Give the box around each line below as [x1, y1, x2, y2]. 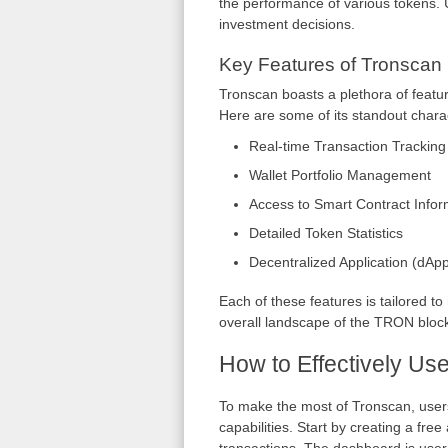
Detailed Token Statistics [248, 225, 403, 241]
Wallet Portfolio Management [248, 167, 431, 183]
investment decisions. [218, 16, 355, 32]
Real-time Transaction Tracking [248, 138, 446, 154]
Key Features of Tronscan [218, 54, 442, 75]
